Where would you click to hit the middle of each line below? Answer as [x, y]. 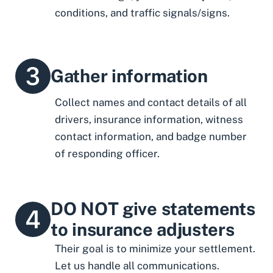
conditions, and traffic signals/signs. [142, 13]
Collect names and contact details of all [151, 102]
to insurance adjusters [143, 230]
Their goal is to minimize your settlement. [155, 249]
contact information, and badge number [151, 136]
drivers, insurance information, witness [149, 119]
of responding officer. [107, 153]
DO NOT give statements [153, 209]
